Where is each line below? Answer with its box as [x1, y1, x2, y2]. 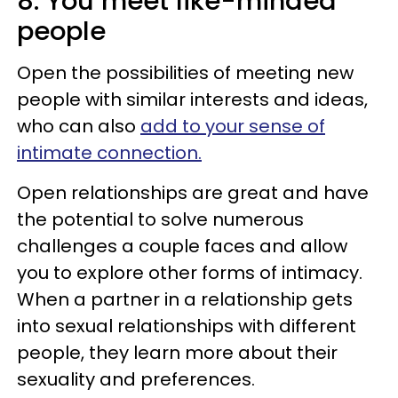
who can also [17, 114, 140, 139]
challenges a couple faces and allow [17, 234, 347, 259]
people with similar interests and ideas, [17, 87, 368, 113]
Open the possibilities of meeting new [17, 60, 354, 86]
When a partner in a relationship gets [17, 287, 353, 313]
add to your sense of [140, 114, 325, 139]
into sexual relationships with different [17, 314, 356, 339]
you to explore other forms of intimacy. [17, 260, 362, 286]
